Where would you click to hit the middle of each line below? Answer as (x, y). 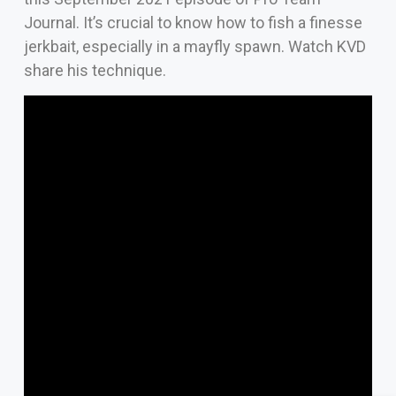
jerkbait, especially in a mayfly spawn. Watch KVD (194, 47)
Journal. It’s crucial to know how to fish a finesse (193, 23)
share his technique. (95, 71)
